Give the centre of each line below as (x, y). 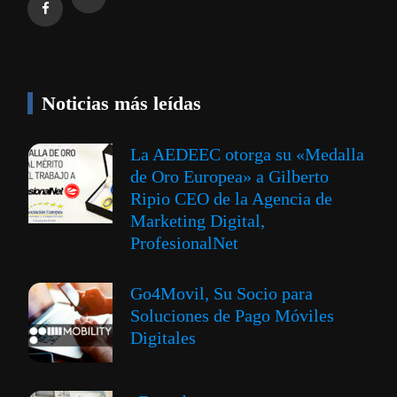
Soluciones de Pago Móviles (232, 316)
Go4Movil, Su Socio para (222, 294)
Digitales (163, 338)
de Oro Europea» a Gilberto (230, 177)
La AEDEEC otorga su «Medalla (247, 155)
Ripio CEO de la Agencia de (231, 199)
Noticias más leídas (121, 104)
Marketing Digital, (198, 221)
